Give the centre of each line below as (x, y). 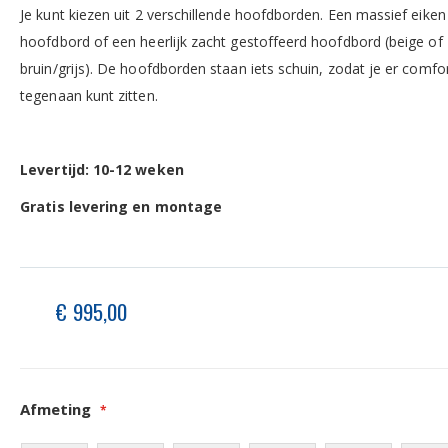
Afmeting (56, 409)
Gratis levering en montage (121, 207)
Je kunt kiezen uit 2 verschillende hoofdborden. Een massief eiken (233, 15)
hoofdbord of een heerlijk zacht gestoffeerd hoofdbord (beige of (231, 42)
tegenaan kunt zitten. (89, 96)
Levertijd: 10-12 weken (102, 170)
